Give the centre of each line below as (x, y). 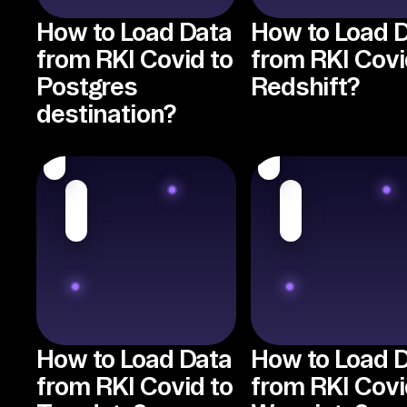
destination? (106, 113)
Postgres (87, 86)
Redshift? (305, 86)
